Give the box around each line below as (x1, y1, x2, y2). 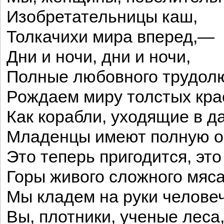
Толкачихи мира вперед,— (6, 27, 214, 46)
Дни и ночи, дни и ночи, (6, 47, 190, 66)
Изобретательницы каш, (6, 7, 197, 26)
